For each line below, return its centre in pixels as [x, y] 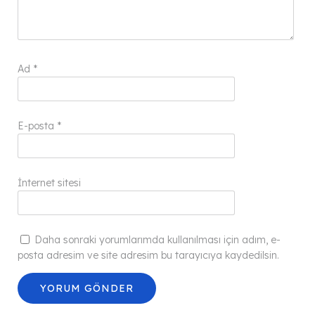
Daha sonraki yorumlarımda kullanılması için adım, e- [157, 240]
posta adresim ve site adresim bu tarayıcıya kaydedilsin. [148, 256]
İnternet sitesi [49, 183]
